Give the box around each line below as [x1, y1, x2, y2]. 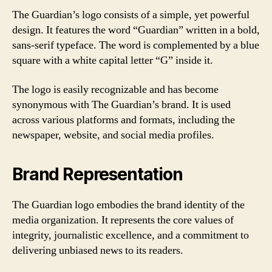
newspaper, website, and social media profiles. [12, 127, 214, 142]
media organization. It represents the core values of [12, 212, 234, 227]
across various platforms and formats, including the [12, 112, 235, 127]
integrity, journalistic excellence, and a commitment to [12, 228, 249, 242]
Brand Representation [12, 163, 183, 185]
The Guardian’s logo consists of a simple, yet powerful [12, 8, 250, 22]
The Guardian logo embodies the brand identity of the [12, 197, 245, 212]
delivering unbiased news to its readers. [12, 243, 183, 257]
